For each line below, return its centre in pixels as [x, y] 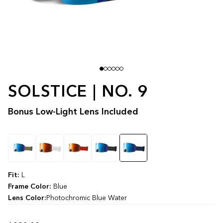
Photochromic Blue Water [87, 198]
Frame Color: [31, 186]
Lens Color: [27, 198]
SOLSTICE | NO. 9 [78, 92]
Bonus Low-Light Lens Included [73, 112]
